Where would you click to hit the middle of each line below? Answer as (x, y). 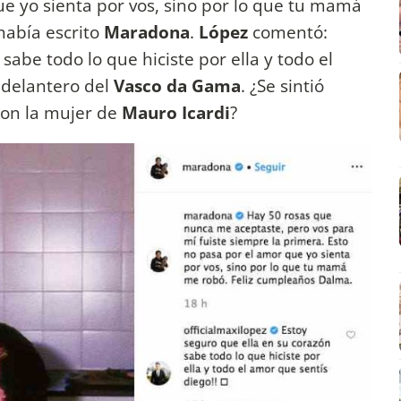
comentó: (288, 32)
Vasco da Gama (177, 86)
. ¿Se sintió (282, 86)
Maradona (147, 32)
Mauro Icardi (176, 113)
